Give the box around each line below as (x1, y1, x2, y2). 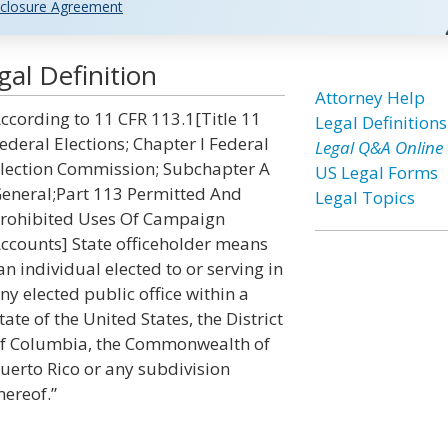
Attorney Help (314, 86, 425, 109)
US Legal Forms (314, 161, 438, 184)
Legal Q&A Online (314, 136, 443, 159)
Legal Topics (314, 186, 415, 209)
